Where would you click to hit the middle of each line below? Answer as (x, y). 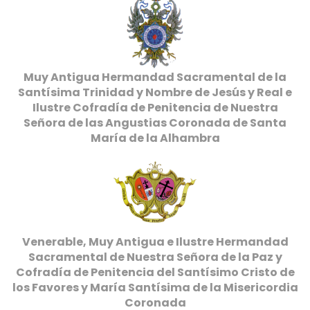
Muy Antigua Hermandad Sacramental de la (155, 77)
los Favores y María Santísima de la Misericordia (155, 288)
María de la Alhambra (155, 138)
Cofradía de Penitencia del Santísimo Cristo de (155, 272)
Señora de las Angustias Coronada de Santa (155, 123)
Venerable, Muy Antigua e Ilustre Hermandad (155, 242)
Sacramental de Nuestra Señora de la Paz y (155, 257)
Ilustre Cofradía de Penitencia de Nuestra (155, 108)
